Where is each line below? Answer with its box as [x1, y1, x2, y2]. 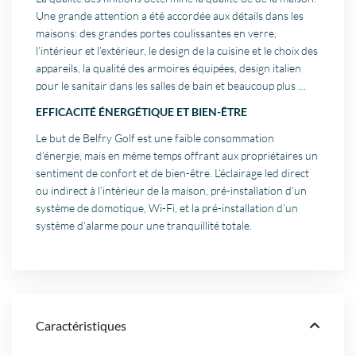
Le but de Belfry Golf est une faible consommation [36, 131, 275, 145]
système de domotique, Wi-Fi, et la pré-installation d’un [36, 201, 299, 215]
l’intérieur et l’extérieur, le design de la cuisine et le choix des [36, 44, 319, 58]
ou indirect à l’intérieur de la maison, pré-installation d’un [36, 184, 308, 198]
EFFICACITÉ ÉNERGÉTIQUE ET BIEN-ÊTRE [36, 105, 248, 119]
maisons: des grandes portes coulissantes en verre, [36, 26, 277, 41]
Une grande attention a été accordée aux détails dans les [36, 9, 304, 23]
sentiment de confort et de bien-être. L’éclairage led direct [36, 166, 310, 180]
